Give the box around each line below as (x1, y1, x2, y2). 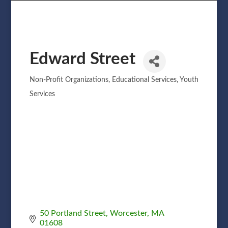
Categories (28, 79, 77, 90)
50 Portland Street (39, 209, 106, 217)
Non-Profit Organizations (29, 76, 108, 83)
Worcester (109, 209, 147, 217)
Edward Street (29, 50, 135, 67)
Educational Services (111, 76, 177, 83)
